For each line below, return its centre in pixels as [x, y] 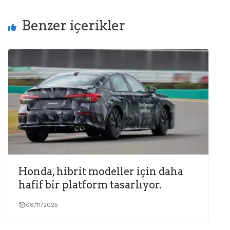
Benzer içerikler [73, 26]
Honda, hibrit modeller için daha [101, 171]
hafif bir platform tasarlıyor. [90, 185]
